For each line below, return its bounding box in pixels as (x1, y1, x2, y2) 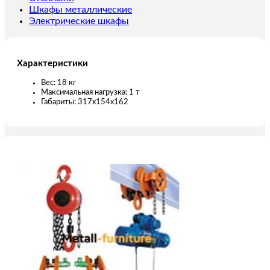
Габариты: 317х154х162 (41, 98, 128, 106)
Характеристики (17, 58, 88, 68)
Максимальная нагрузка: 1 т (41, 88, 140, 96)
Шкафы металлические (29, 5, 132, 15)
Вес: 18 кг (41, 78, 76, 87)
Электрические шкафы (29, 16, 129, 27)
